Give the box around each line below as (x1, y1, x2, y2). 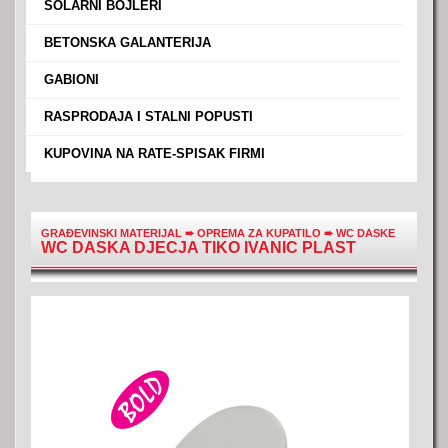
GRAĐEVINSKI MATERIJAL (41, 227, 182, 239)
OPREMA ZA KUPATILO (197, 227, 324, 239)
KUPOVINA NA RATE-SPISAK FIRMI (40, 146, 265, 161)
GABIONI (40, 72, 99, 87)
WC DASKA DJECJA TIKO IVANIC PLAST (41, 239, 356, 256)
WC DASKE (336, 227, 395, 239)
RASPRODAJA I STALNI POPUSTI (40, 109, 253, 124)
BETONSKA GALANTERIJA (40, 35, 211, 50)
